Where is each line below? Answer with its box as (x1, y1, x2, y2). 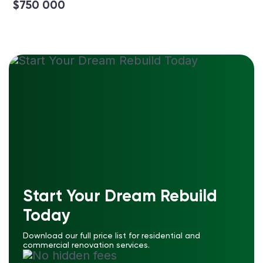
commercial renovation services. (23, 240, 150, 249)
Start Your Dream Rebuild (23, 186, 217, 205)
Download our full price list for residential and (23, 230, 200, 240)
